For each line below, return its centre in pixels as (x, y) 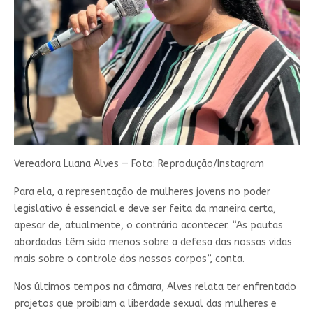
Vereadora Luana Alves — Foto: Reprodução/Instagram (139, 164)
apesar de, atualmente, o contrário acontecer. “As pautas (148, 225)
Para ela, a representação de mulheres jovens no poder (142, 192)
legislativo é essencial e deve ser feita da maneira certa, (145, 209)
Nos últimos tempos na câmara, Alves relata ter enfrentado (155, 287)
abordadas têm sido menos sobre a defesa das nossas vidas (153, 242)
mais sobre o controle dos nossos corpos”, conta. (129, 259)
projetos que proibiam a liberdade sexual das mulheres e (145, 304)
